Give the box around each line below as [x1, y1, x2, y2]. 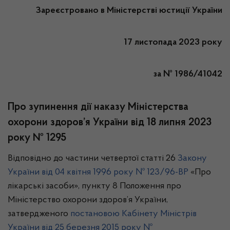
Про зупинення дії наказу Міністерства [8, 102, 188, 112]
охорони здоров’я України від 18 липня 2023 [8, 117, 212, 128]
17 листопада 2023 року [124, 38, 222, 47]
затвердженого [8, 209, 70, 219]
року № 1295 [8, 132, 66, 143]
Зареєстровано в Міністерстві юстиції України [36, 6, 222, 15]
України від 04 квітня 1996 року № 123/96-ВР [8, 168, 188, 177]
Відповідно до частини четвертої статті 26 [8, 154, 178, 163]
